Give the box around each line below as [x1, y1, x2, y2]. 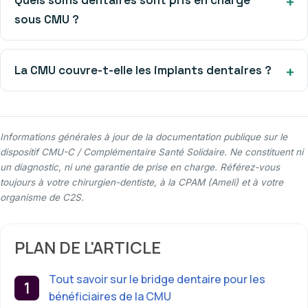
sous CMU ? [14, 11, 79, 27]
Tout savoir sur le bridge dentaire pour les [49, 271, 265, 287]
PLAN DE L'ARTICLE [14, 235, 161, 258]
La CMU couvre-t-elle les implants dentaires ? [14, 62, 272, 78]
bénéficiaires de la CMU [49, 288, 171, 304]
